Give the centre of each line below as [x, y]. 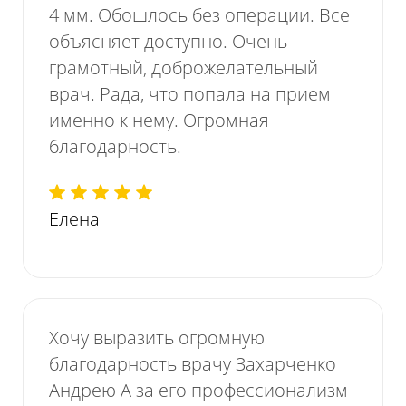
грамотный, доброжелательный [184, 68]
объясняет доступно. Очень [169, 42]
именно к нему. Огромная [159, 121]
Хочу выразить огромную [157, 338]
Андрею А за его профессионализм [199, 391]
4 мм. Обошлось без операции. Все [200, 15]
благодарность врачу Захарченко [193, 364]
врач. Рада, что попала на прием [190, 94]
